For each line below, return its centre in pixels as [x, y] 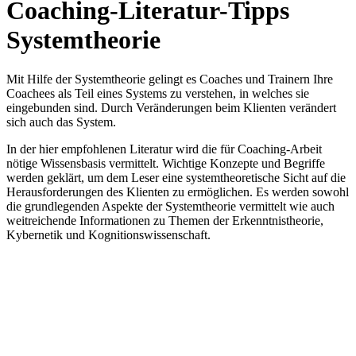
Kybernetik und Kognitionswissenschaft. [108, 234]
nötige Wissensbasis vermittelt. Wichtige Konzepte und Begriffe [166, 163]
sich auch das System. [61, 122]
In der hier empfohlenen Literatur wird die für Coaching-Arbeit [164, 149]
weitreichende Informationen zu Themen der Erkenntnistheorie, [165, 220]
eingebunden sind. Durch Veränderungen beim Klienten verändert [171, 107]
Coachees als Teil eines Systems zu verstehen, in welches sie [158, 93]
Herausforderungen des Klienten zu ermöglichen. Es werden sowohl [178, 192]
